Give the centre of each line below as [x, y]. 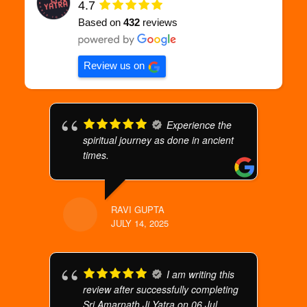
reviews [159, 22]
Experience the [199, 125]
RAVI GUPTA [138, 209]
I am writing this [201, 274]
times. [96, 155]
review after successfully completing [161, 289]
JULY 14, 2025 [140, 223]
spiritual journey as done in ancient [159, 140]
